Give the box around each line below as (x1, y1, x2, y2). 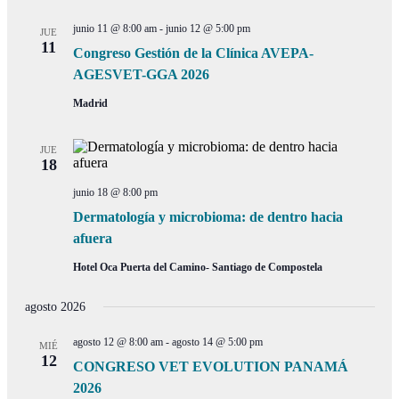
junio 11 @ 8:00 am (72, 22, 157, 35)
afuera (72, 231, 112, 246)
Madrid (72, 97, 108, 110)
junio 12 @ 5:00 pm (165, 22, 250, 35)
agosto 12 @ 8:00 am (72, 336, 163, 348)
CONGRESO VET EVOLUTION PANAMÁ (72, 359, 348, 374)
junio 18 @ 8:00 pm (72, 186, 158, 199)
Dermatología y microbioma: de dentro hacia (72, 209, 343, 224)
